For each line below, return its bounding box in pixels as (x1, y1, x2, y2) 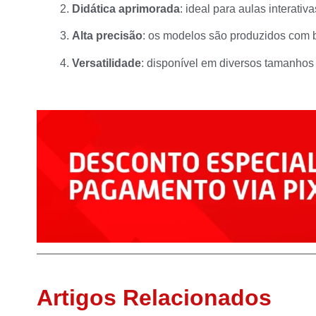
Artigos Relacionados (37, 285, 272, 311)
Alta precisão (72, 30, 142, 42)
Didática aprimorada (72, 2, 180, 15)
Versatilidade (72, 56, 141, 69)
